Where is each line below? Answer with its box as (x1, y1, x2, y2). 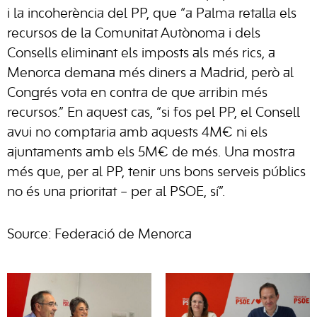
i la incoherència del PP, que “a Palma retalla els (7, 8, 296, 21)
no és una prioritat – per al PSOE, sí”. (7, 186, 225, 200)
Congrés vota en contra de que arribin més (7, 87, 267, 100)
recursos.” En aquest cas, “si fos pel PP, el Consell (7, 107, 300, 120)
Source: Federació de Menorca (7, 229, 192, 242)
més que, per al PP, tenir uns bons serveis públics (7, 166, 306, 180)
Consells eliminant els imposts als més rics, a (7, 47, 275, 61)
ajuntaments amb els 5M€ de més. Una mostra (7, 146, 295, 160)
